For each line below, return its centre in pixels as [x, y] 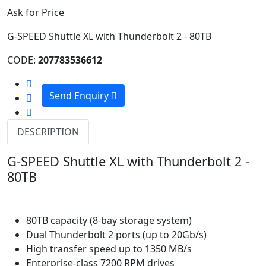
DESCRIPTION [48, 132]
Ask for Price [36, 12]
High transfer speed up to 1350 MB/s [109, 248]
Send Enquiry [80, 95]
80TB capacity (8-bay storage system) [109, 220]
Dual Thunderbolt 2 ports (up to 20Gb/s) [116, 234]
